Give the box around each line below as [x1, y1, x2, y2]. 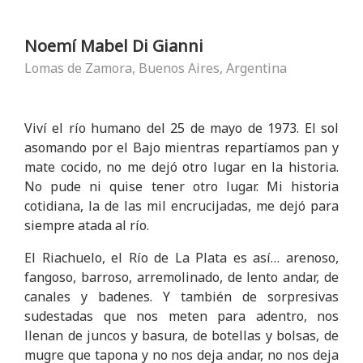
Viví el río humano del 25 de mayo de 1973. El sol [24, 119, 339, 137]
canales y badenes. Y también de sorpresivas [24, 288, 339, 305]
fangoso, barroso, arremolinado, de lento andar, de [24, 268, 339, 286]
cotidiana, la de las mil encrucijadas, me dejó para [24, 197, 339, 215]
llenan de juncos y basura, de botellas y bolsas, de [24, 327, 339, 344]
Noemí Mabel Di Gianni [24, 35, 203, 57]
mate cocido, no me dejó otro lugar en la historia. [24, 158, 339, 176]
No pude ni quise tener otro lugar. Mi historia [24, 177, 339, 195]
